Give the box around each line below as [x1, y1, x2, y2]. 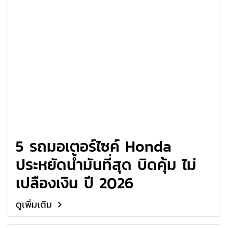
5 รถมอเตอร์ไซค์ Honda [16, 134, 172, 158]
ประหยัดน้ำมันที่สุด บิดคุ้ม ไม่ [16, 153, 196, 176]
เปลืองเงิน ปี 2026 [16, 171, 133, 194]
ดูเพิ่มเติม [16, 197, 54, 211]
